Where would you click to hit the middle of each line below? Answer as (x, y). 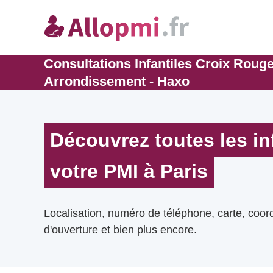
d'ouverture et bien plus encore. (120, 230)
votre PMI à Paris (129, 171)
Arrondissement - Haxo (117, 81)
